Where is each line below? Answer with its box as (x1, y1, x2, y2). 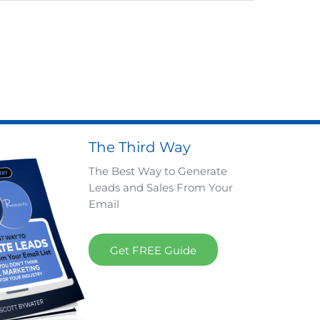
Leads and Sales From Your (89, 181, 233, 195)
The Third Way (89, 139, 191, 156)
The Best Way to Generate (89, 164, 227, 179)
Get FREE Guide (110, 243, 196, 257)
